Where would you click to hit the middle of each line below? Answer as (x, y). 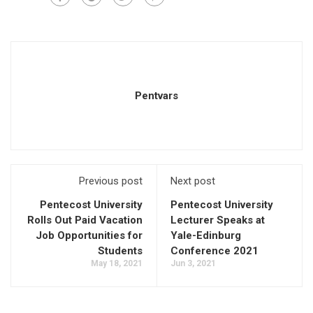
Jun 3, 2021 (193, 264)
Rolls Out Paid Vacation (85, 220)
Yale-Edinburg (206, 236)
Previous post (111, 181)
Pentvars (156, 96)
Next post (193, 181)
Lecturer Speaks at (218, 220)
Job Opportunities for (89, 236)
